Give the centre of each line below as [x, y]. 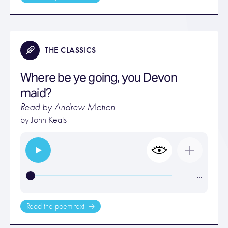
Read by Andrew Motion [68, 107]
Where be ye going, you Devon [99, 78]
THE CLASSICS [70, 50]
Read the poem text [56, 206]
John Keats [49, 120]
